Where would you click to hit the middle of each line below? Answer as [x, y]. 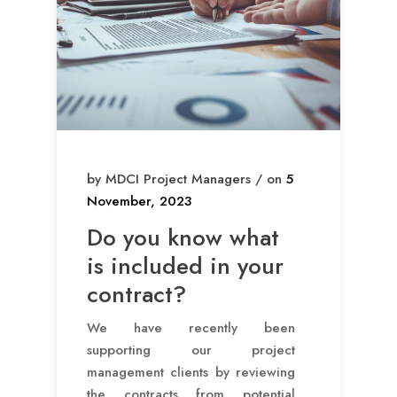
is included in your [185, 265]
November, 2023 [139, 201]
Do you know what [183, 237]
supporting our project [191, 350]
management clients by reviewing [191, 372]
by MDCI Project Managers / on [187, 179]
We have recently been [191, 327]
